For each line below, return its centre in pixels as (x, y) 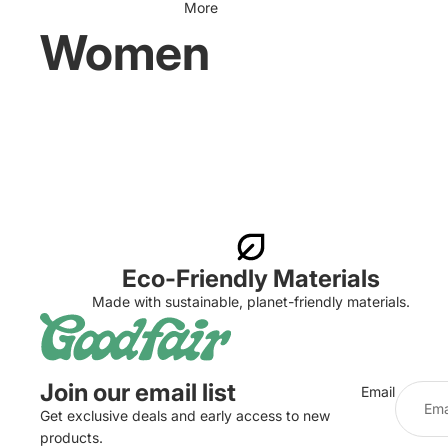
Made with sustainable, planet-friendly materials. (250, 301)
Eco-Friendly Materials (250, 278)
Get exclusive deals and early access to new (185, 416)
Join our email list (138, 393)
